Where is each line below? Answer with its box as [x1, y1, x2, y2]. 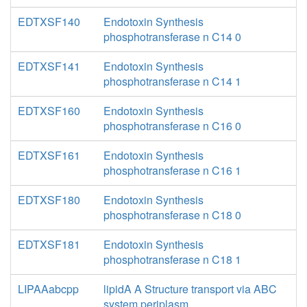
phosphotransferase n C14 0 [103, 29, 241, 45]
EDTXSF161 [18, 147, 80, 163]
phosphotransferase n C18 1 [103, 251, 241, 267]
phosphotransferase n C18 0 [103, 207, 241, 223]
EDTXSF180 [18, 192, 80, 208]
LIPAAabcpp [18, 281, 79, 297]
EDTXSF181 [18, 236, 80, 252]
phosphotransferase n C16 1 [103, 162, 241, 178]
